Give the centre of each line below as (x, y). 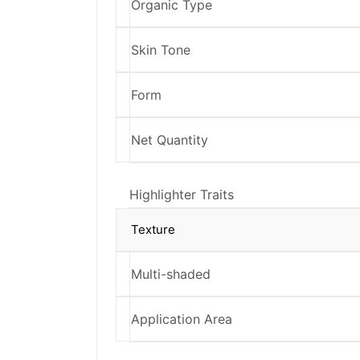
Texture (153, 229)
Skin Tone (161, 49)
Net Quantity (170, 139)
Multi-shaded (171, 274)
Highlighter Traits (182, 194)
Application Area (182, 319)
